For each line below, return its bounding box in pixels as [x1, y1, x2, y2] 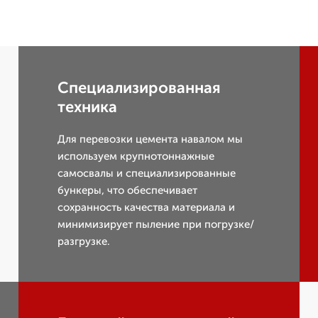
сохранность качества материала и [57, 201, 236, 214]
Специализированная [57, 78, 221, 97]
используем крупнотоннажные [57, 150, 215, 163]
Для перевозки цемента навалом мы [57, 133, 243, 146]
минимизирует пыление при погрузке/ [57, 218, 255, 231]
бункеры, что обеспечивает [57, 184, 198, 197]
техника [57, 97, 118, 116]
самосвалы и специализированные [57, 167, 236, 180]
